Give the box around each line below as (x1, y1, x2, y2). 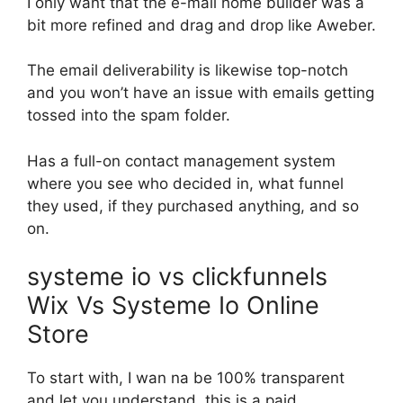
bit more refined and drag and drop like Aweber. (27, 15, 376, 34)
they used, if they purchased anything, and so (27, 196, 359, 215)
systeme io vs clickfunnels (27, 262, 335, 291)
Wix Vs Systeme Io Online (27, 291, 319, 320)
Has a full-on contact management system (27, 151, 336, 170)
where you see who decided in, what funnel (27, 174, 344, 193)
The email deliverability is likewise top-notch (27, 61, 348, 79)
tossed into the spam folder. (27, 106, 230, 124)
